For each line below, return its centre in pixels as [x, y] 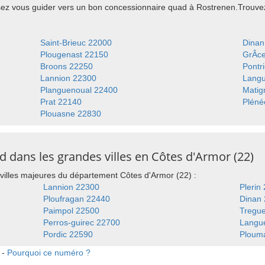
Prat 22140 [61, 102]
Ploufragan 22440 [76, 199]
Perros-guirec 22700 [81, 222]
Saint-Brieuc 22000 [76, 43]
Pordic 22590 [68, 234]
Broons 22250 [66, 66]
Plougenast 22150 [74, 54]
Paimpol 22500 [71, 211]
